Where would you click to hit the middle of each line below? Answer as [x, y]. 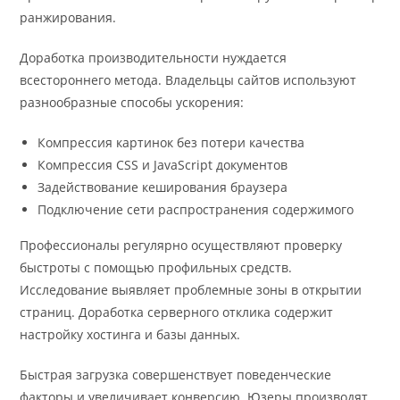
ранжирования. [68, 18]
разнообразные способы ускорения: [132, 103]
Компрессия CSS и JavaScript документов [163, 165]
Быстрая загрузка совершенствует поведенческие [176, 375]
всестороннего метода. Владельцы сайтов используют [188, 80]
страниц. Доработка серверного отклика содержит [177, 312]
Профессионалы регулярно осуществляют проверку [181, 246]
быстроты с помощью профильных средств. [156, 268]
